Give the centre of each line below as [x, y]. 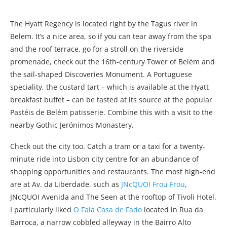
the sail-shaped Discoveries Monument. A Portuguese [101, 74]
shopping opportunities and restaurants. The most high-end [113, 172]
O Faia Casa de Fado [108, 210]
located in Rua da [173, 210]
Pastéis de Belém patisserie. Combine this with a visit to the [111, 112]
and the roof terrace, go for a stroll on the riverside [97, 49]
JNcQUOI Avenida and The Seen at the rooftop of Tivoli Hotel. [113, 197]
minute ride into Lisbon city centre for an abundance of [104, 159]
